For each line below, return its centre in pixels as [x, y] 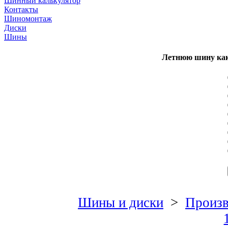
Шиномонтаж [28, 19]
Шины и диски [120, 202]
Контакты [21, 10]
